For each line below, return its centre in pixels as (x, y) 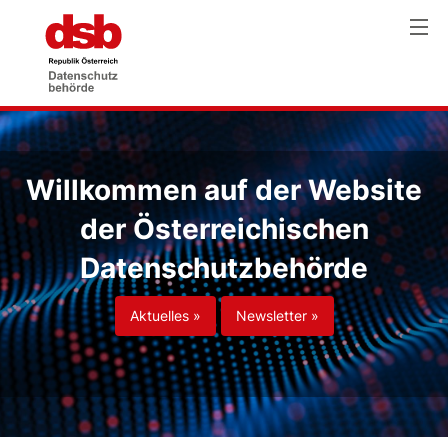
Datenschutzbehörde (224, 268)
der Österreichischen (224, 229)
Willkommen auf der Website (224, 190)
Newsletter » (277, 315)
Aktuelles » (165, 315)
